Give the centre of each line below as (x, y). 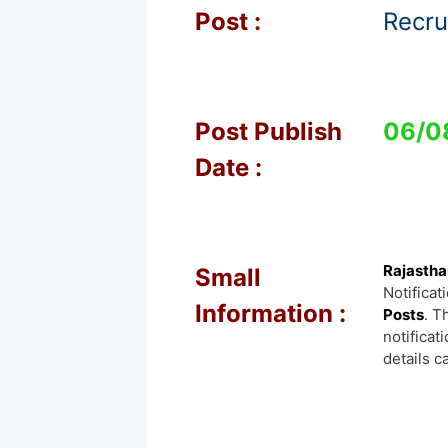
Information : (273, 313)
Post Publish (268, 131)
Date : (228, 167)
